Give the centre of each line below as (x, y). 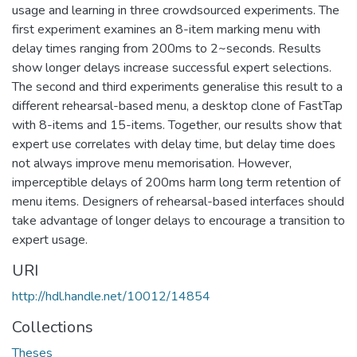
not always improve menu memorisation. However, (152, 163)
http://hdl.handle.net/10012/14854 (111, 296)
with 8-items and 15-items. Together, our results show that (177, 125)
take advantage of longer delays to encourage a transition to (178, 220)
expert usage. (50, 239)
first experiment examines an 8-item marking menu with (166, 29)
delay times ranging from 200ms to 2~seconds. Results (167, 48)
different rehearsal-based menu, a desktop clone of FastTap (177, 106)
